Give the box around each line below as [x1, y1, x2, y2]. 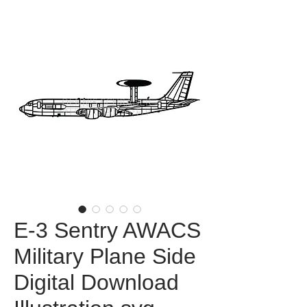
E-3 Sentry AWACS [14, 218, 201, 243]
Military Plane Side [14, 244, 196, 269]
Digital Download [14, 270, 179, 295]
